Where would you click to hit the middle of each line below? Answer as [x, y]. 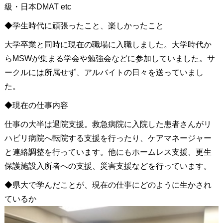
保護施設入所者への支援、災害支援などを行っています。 [108, 166]
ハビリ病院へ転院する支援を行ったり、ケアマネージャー [108, 138]
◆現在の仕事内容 [36, 106]
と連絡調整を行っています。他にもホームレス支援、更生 [108, 152]
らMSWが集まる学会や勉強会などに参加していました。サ [110, 59]
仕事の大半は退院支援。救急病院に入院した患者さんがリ [108, 124]
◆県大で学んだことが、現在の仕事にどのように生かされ [108, 185]
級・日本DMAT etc [38, 7]
